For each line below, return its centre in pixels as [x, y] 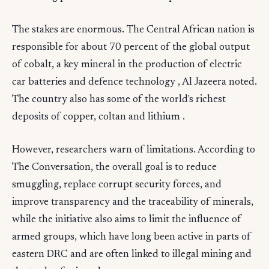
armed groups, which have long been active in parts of [131, 238]
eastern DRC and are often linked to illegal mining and [132, 255]
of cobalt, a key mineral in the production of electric [127, 65]
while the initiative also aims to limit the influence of [127, 220]
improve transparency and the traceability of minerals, [133, 203]
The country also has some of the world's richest [119, 100]
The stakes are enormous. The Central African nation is [133, 31]
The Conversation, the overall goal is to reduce [114, 168]
